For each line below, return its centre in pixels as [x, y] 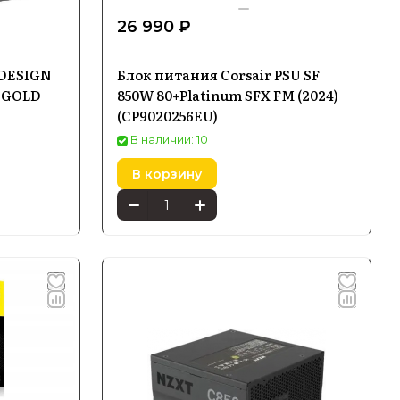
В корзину [167, 174]
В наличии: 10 [169, 139]
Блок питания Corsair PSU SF [218, 75]
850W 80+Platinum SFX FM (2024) [228, 95]
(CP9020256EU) [167, 116]
